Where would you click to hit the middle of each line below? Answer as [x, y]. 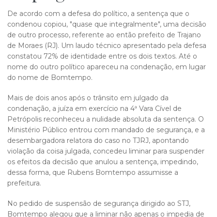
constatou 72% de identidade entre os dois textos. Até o [102, 56]
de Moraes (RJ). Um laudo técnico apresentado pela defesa [107, 46]
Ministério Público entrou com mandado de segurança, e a [106, 130]
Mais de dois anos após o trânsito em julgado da [88, 98]
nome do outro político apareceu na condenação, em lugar [107, 67]
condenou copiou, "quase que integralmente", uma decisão [107, 24]
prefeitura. [24, 183]
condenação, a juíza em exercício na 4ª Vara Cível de [94, 108]
